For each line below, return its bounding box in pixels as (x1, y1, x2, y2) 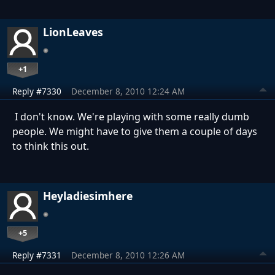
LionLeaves (43, 25, 103, 40)
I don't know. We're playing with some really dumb (12, 110, 249, 124)
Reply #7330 (12, 85, 61, 98)
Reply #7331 (12, 249, 61, 261)
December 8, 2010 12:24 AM (71, 85, 185, 98)
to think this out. (12, 139, 89, 153)
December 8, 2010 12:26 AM (71, 249, 185, 261)
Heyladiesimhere (43, 188, 133, 204)
